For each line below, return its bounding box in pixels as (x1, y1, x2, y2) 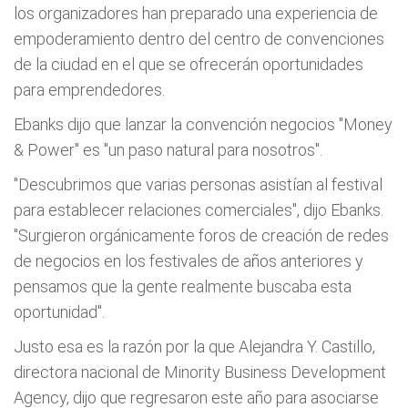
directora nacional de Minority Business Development (14, 362, 386, 382)
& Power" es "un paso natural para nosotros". (14, 140, 322, 159)
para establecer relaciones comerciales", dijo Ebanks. (14, 200, 383, 219)
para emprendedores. (14, 80, 165, 99)
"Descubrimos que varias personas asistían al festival (14, 175, 382, 194)
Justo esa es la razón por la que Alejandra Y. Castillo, (14, 337, 375, 356)
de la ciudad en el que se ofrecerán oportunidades (14, 55, 363, 74)
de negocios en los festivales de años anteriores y (14, 251, 363, 270)
